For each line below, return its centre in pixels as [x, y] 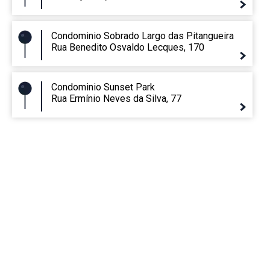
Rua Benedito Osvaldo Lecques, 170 [128, 47]
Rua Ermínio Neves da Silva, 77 [116, 98]
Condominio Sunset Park [103, 87]
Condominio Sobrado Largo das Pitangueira [143, 36]
